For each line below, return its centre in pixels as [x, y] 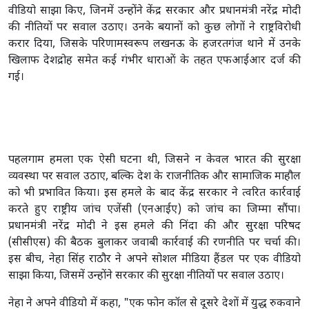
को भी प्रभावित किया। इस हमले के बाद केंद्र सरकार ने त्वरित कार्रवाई [154, 193]
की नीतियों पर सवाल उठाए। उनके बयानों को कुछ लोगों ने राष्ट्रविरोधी [154, 28]
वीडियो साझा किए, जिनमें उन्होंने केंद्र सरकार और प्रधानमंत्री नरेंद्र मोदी [154, 11]
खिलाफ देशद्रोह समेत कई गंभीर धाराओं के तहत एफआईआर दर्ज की [154, 61]
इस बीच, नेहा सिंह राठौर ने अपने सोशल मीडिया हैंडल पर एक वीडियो [154, 259]
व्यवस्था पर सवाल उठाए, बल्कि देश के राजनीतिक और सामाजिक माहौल [154, 177]
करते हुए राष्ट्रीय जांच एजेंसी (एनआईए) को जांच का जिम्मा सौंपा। [154, 210]
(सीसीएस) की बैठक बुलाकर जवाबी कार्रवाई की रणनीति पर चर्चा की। [154, 243]
